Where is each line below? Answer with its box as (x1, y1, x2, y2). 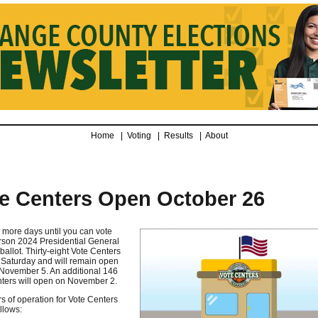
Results (163, 131, 197, 141)
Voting (126, 131, 155, 141)
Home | (90, 131, 127, 141)
